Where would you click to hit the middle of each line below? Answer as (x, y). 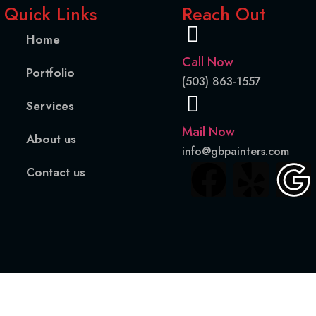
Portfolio (50, 73)
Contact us (56, 172)
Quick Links (50, 14)
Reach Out (224, 14)
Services (50, 106)
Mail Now (208, 132)
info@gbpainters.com (236, 151)
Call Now (208, 62)
